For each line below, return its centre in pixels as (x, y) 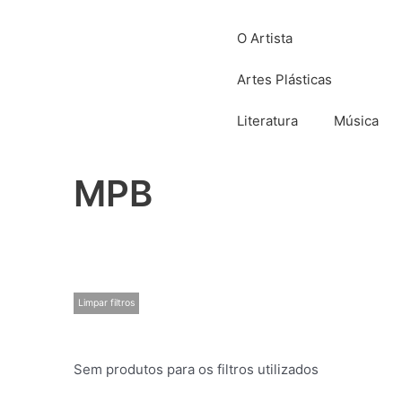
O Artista (265, 38)
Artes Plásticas (284, 79)
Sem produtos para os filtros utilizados (196, 369)
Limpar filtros (106, 303)
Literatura (267, 121)
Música (356, 121)
